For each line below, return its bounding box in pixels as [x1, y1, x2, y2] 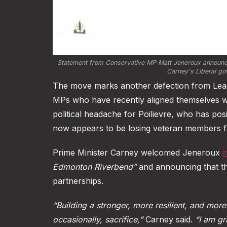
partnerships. [53, 176, 103, 186]
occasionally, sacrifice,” [53, 214, 143, 225]
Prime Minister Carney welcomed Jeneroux [53, 147, 222, 158]
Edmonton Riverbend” [53, 162, 136, 172]
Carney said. [143, 214, 195, 225]
